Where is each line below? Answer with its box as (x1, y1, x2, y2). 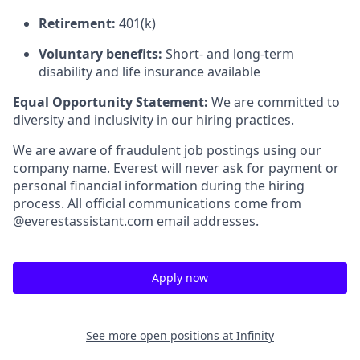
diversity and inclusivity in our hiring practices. (13, 111, 294, 129)
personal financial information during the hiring (13, 177, 305, 194)
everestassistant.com (24, 212, 153, 230)
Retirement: (39, 14, 116, 32)
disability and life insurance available (39, 63, 260, 80)
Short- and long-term (162, 45, 294, 63)
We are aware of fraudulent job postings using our (13, 141, 321, 159)
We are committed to (208, 93, 340, 111)
